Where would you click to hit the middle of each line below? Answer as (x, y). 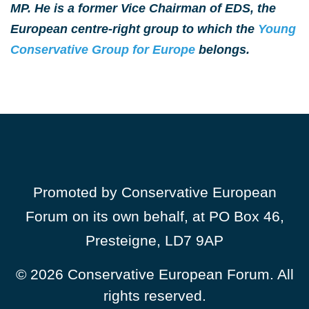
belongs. (222, 50)
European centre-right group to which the (134, 29)
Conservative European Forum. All (178, 274)
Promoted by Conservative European (154, 192)
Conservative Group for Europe (103, 50)
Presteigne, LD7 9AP (154, 240)
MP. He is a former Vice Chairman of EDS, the (143, 8)
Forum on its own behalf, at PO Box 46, (154, 216)
